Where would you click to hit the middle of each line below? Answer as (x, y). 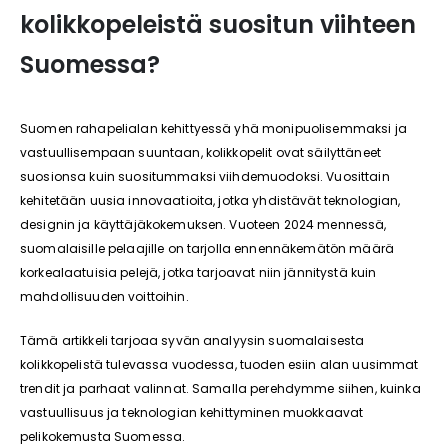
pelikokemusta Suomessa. (103, 436)
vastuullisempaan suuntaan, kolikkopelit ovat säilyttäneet (200, 152)
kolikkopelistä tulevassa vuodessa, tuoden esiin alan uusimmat (219, 364)
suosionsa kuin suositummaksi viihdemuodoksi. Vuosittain (205, 176)
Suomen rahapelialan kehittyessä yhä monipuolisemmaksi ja (213, 128)
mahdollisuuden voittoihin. (104, 296)
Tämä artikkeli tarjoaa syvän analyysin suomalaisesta (192, 340)
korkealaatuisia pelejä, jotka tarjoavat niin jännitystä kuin (198, 272)
